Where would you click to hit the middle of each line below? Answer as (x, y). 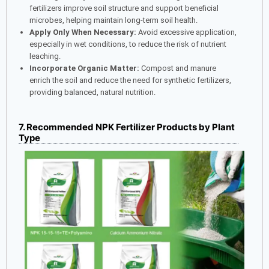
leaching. (45, 56)
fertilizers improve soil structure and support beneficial (124, 8)
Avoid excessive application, (186, 32)
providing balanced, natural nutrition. (92, 92)
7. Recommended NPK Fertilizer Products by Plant (127, 127)
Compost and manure (177, 68)
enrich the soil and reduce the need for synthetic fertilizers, (130, 80)
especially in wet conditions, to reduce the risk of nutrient (128, 44)
